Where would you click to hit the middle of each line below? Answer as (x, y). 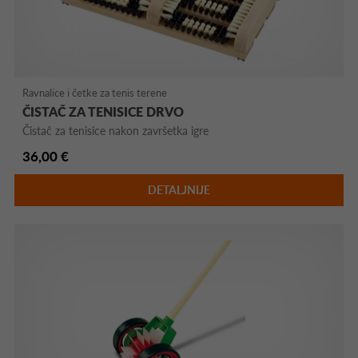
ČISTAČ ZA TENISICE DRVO (103, 112)
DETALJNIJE (179, 190)
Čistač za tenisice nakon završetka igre (116, 131)
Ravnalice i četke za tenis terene (95, 93)
